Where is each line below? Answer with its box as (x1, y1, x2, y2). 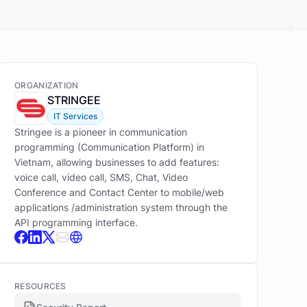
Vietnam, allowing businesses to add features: (14, 156, 219, 168)
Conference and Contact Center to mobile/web (14, 186, 224, 198)
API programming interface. (14, 217, 138, 228)
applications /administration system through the (14, 201, 228, 213)
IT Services (53, 111, 97, 121)
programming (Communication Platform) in (14, 141, 204, 153)
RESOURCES (14, 281, 66, 291)
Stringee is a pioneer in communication (14, 126, 187, 138)
